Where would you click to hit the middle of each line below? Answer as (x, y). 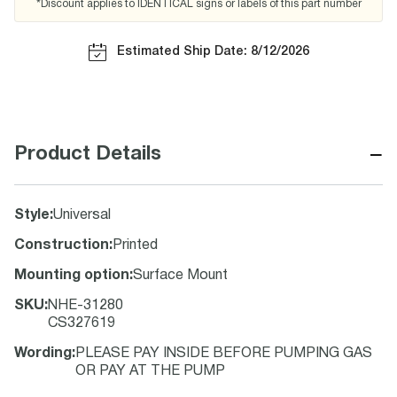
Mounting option (72, 276)
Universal (82, 215)
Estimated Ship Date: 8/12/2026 (213, 52)
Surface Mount (180, 276)
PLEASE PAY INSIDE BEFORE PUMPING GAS (224, 354)
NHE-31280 (86, 306)
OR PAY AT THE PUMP (150, 371)
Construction (62, 245)
